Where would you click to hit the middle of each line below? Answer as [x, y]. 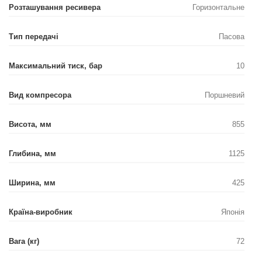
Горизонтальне [218, 7]
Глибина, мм [32, 153]
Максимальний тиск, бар [56, 65]
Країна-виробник [41, 212]
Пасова [232, 36]
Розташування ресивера [55, 7]
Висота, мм [30, 124]
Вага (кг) [24, 241]
